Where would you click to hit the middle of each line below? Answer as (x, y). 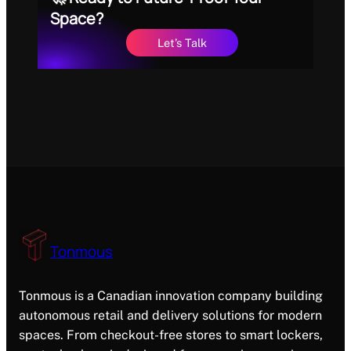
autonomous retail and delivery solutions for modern (170, 316)
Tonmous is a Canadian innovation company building (171, 296)
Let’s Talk (182, 43)
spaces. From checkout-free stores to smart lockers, (171, 335)
